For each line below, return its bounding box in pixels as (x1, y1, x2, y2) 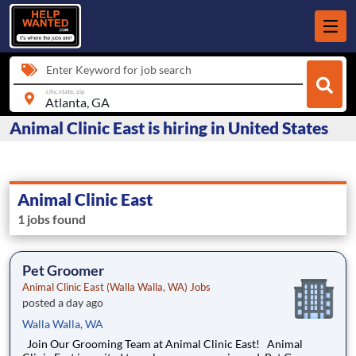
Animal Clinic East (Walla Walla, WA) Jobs (22, 281, 211, 294)
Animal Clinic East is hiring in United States (10, 118, 328, 138)
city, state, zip (45, 87, 85, 95)
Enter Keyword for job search (46, 63, 192, 76)
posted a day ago (22, 296, 103, 310)
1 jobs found (17, 211, 86, 227)
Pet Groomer (22, 261, 104, 280)
